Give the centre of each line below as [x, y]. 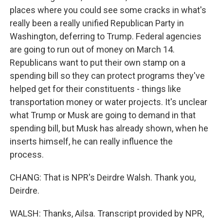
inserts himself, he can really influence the [91, 141]
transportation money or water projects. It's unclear [109, 102]
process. [27, 154]
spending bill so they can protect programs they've [107, 76]
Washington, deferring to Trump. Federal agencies [106, 36]
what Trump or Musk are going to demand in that [103, 115]
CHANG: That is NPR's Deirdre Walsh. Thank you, [103, 177]
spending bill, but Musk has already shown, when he [109, 128]
